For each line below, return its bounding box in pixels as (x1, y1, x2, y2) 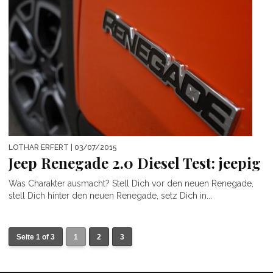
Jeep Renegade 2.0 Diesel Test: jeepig (9, 153, 261, 173)
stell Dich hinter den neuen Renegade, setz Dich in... (9, 191, 212, 201)
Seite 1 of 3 (16, 233, 55, 242)
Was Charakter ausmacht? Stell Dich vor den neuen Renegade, (9, 179, 253, 189)
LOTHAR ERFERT (9, 143, 69, 152)
